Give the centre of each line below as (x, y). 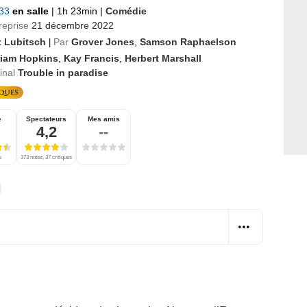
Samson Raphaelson (188, 41)
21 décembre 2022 (73, 25)
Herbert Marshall (163, 58)
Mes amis (103, 119)
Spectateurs (46, 119)
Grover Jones (103, 41)
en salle (32, 11)
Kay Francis (91, 58)
